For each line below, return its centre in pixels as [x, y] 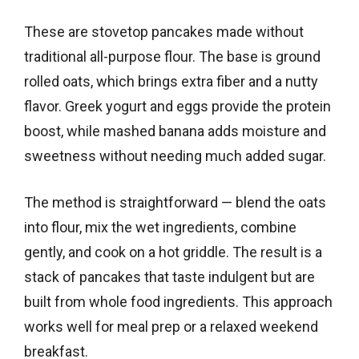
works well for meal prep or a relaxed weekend [171, 326]
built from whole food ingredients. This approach [178, 301]
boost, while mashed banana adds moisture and [175, 131]
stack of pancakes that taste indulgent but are [169, 276]
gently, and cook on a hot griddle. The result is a [173, 252]
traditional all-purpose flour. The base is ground [172, 56]
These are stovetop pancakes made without [164, 31]
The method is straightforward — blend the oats [175, 202]
